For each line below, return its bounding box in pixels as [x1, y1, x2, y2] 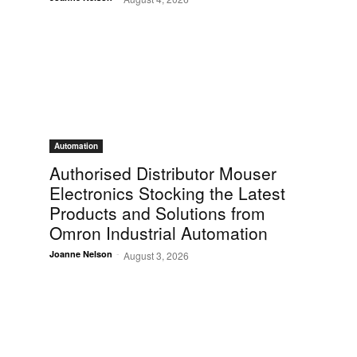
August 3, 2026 [124, 249, 189, 263]
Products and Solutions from [49, 201, 265, 226]
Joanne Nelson [49, 248, 112, 261]
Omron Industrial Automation [49, 221, 268, 245]
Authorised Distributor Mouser [49, 161, 277, 186]
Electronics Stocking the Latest [49, 181, 285, 206]
